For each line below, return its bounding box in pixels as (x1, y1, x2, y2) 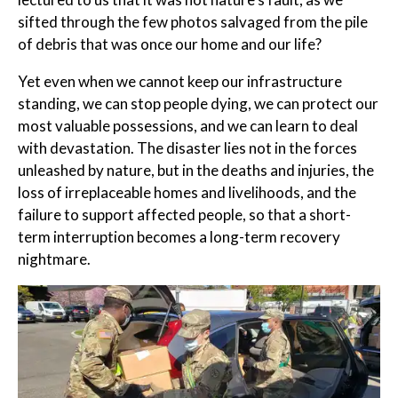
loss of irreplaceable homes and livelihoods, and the (18, 183, 356, 203)
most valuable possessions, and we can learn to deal (18, 116, 358, 136)
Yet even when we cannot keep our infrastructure (18, 72, 342, 92)
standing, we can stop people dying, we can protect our (18, 94, 378, 114)
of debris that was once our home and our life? (18, 35, 322, 54)
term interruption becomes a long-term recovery (18, 227, 340, 247)
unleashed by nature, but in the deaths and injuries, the (18, 161, 374, 180)
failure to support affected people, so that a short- (18, 205, 351, 225)
